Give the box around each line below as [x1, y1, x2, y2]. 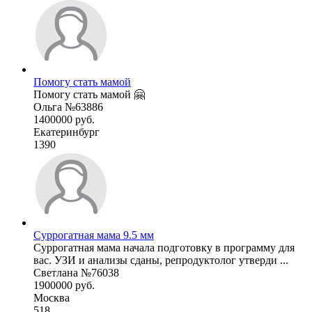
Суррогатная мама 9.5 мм [33, 228, 154, 241]
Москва [33, 291, 70, 304]
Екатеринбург [33, 125, 100, 138]
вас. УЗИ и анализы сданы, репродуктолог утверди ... [33, 253, 288, 266]
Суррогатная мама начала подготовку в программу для [33, 241, 295, 253]
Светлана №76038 [33, 266, 119, 279]
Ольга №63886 [33, 100, 103, 113]
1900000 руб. [33, 279, 95, 291]
